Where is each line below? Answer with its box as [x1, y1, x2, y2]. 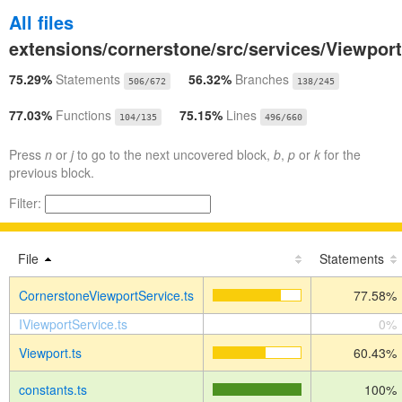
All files [9, 9, 74, 35]
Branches [235, 70, 289, 88]
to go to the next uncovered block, [74, 145, 274, 163]
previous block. [9, 163, 94, 181]
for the [320, 145, 361, 163]
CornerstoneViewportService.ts [19, 286, 194, 304]
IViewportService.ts [19, 315, 127, 333]
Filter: [9, 194, 45, 212]
